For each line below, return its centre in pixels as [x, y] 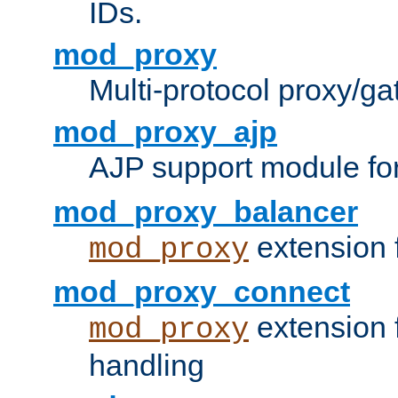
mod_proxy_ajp [165, 132]
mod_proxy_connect [202, 292]
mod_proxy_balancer [206, 212]
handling [147, 366]
